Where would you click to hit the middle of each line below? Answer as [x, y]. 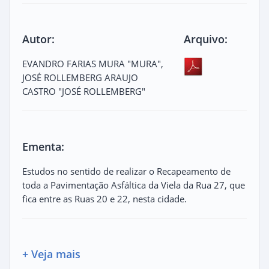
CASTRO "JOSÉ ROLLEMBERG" [84, 91]
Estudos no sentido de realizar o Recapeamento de [126, 171]
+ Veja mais [51, 254]
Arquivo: [206, 39]
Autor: [38, 39]
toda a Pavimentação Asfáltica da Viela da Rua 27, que [134, 185]
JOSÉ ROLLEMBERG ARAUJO [80, 77]
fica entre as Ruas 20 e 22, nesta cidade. [104, 198]
